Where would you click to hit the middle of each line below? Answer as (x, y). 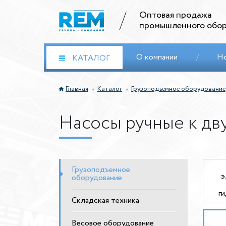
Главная (77, 89)
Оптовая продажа (176, 15)
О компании (157, 57)
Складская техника (105, 201)
